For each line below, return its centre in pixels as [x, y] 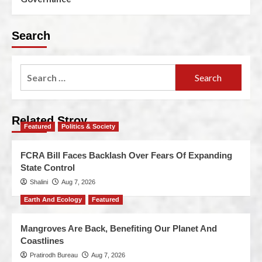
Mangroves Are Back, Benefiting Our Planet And [119, 228]
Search [31, 36]
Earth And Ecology [53, 199]
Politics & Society [88, 126]
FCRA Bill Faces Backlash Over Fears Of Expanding [126, 155]
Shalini [39, 182]
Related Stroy [49, 120]
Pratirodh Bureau [54, 255]
